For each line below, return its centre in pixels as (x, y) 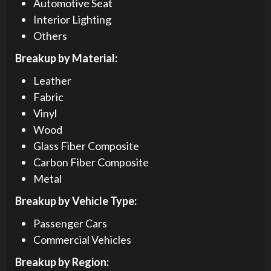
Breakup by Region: (62, 262)
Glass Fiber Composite (86, 145)
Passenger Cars (70, 223)
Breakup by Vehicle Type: (76, 201)
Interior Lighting (72, 19)
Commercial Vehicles (82, 239)
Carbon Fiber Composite (91, 162)
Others (50, 35)
